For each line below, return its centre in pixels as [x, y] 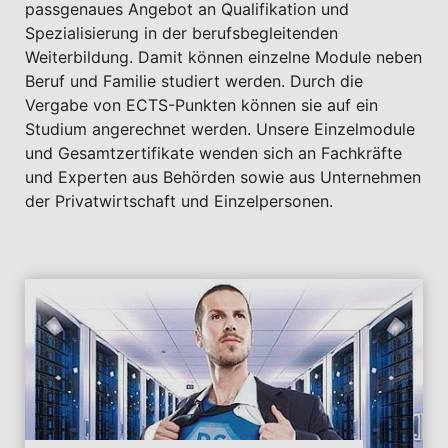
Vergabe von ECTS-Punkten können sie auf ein [201, 105]
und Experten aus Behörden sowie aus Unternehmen [223, 177]
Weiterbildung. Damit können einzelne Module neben [223, 57]
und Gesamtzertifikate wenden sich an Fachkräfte [213, 153]
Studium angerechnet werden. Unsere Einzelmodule [220, 129]
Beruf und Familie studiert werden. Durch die [194, 81]
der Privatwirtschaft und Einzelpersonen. [179, 201]
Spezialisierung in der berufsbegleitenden [181, 33]
